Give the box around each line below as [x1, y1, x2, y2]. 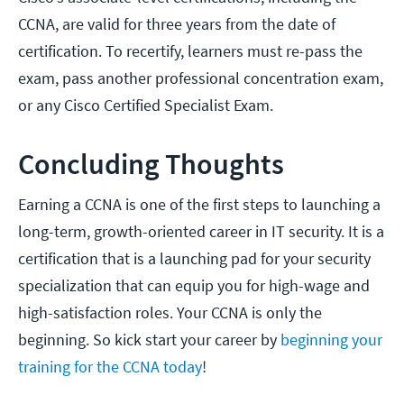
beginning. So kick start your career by [18, 329, 280, 351]
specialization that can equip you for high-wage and [18, 275, 370, 297]
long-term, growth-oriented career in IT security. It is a [18, 221, 384, 243]
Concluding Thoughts [18, 146, 284, 183]
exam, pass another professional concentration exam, [18, 68, 383, 89]
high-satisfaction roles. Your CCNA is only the [18, 302, 322, 324]
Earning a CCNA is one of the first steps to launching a [18, 194, 381, 216]
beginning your [280, 329, 382, 351]
